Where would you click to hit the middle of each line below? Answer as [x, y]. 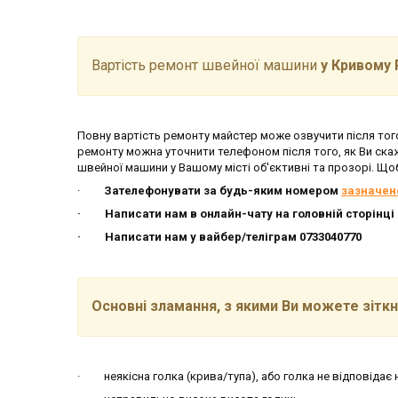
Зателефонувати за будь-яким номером [221, 190]
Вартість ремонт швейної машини [206, 65]
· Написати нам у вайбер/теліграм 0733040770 [219, 236]
